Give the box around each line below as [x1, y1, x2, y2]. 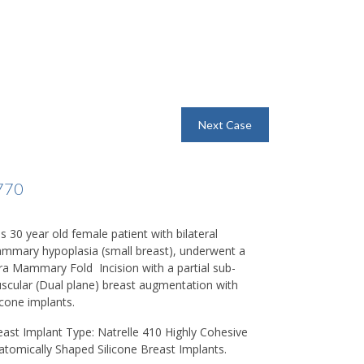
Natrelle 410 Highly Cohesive [94, 324, 248, 340]
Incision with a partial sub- [99, 260, 236, 275]
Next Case [198, 118, 252, 132]
